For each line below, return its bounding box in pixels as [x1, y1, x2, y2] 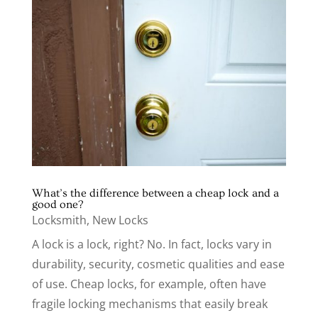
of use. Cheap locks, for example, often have [31, 276, 266, 292]
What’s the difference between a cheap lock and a [31, 187, 279, 200]
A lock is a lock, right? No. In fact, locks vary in [31, 236, 272, 253]
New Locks [92, 212, 148, 229]
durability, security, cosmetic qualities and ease [31, 256, 285, 273]
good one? [31, 198, 83, 212]
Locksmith [31, 212, 87, 229]
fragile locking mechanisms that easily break [31, 296, 268, 312]
